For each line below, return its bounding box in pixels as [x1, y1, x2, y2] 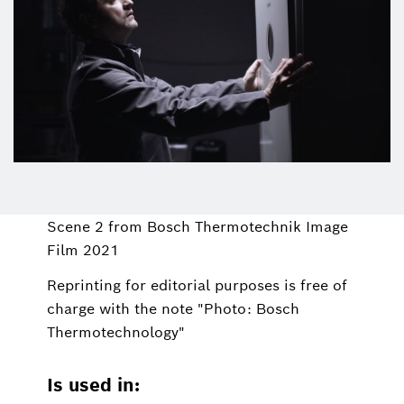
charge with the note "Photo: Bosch [47, 298, 300, 318]
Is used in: [47, 372, 141, 397]
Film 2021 [47, 240, 120, 260]
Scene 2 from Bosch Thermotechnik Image [47, 216, 349, 236]
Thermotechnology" [47, 322, 186, 342]
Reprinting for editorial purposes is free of [47, 275, 348, 295]
